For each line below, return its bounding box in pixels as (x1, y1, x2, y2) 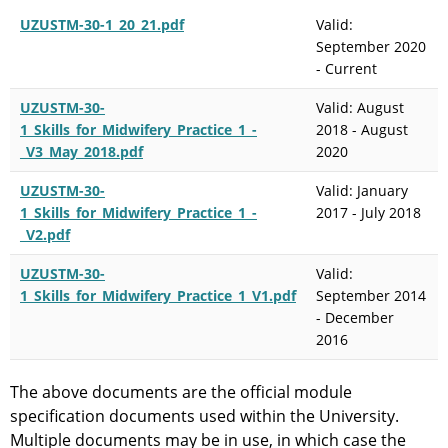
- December (316, 308, 394, 327)
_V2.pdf (20, 225, 70, 244)
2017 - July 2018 (316, 203, 421, 222)
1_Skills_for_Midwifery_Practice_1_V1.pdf (20, 286, 296, 305)
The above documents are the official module (10, 381, 352, 403)
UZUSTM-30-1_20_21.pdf (20, 15, 184, 34)
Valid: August (316, 98, 404, 117)
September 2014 (316, 286, 426, 305)
